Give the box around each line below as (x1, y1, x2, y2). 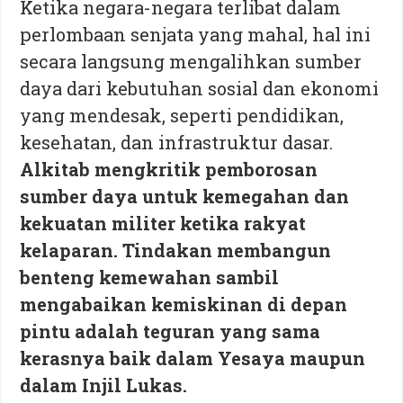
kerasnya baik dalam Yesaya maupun (20, 345, 366, 370)
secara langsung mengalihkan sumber (20, 49, 363, 73)
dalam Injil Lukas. (20, 372, 188, 397)
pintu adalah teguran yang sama (20, 318, 321, 343)
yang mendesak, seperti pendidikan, (20, 103, 345, 127)
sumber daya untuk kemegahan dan (20, 184, 350, 208)
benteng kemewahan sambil (20, 264, 280, 289)
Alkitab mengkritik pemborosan (20, 157, 318, 181)
